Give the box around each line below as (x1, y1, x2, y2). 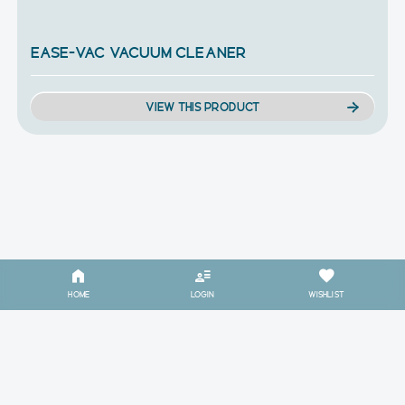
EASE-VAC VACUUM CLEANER (30, 42, 246, 61)
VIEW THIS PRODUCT (146, 99, 259, 114)
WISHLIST (307, 288, 344, 299)
